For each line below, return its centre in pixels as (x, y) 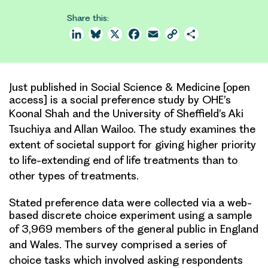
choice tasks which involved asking (95, 260)
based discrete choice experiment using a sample (130, 215)
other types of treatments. (74, 175)
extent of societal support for (82, 144)
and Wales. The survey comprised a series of (118, 244)
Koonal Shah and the (61, 113)
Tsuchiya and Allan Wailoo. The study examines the (132, 129)
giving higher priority (205, 144)
